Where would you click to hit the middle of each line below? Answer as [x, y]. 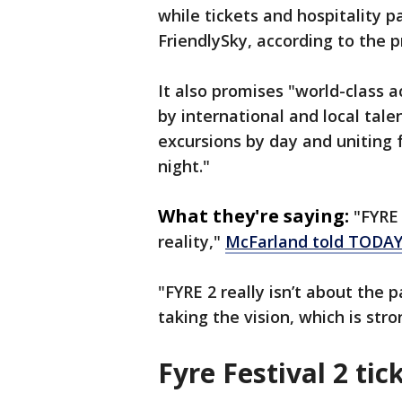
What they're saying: [253, 216]
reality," [192, 242]
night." [184, 166]
